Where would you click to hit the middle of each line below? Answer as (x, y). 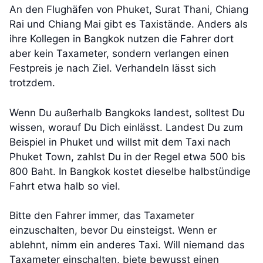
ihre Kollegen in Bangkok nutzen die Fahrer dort (122, 39)
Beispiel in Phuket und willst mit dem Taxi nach (120, 142)
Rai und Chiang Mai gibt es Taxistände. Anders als (129, 24)
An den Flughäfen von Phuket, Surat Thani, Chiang (129, 10)
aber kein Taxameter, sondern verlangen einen (119, 54)
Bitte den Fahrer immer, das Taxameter (102, 216)
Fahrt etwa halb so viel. (65, 186)
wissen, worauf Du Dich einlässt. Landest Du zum (126, 127)
